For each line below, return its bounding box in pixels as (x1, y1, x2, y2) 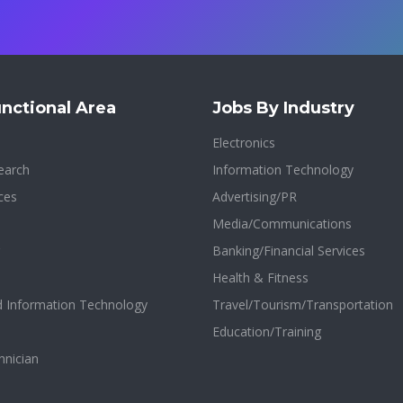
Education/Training (212, 323, 321, 340)
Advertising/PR (212, 188, 297, 205)
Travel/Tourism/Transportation (212, 296, 393, 313)
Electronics (212, 134, 275, 151)
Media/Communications (212, 215, 352, 232)
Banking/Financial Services (212, 242, 365, 259)
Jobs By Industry (212, 98, 354, 118)
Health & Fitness (212, 269, 309, 286)
